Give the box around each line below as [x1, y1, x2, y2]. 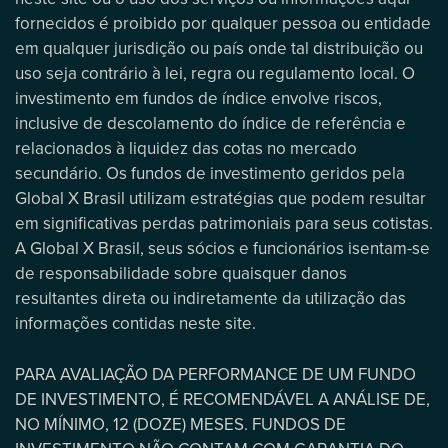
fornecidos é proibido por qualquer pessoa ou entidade [15, 12, 431, 34]
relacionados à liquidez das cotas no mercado [15, 137, 357, 159]
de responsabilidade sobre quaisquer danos [15, 262, 347, 284]
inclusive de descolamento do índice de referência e [15, 112, 406, 134]
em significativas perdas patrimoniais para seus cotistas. [15, 212, 433, 234]
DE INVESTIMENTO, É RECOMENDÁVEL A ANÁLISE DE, [15, 388, 430, 410]
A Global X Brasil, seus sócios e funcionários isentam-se [15, 237, 430, 259]
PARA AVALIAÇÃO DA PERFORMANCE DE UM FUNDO [15, 363, 416, 385]
